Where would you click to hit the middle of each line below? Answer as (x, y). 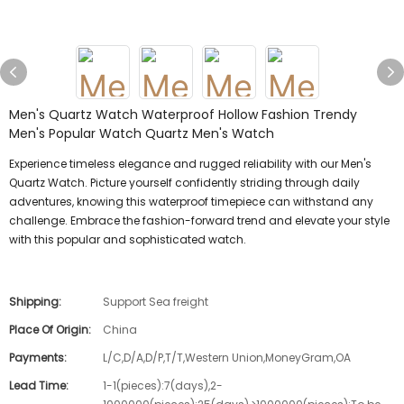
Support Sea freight (156, 302)
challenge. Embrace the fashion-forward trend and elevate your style (199, 220)
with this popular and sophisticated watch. (128, 239)
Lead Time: (39, 386)
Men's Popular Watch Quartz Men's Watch (142, 133)
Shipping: (35, 302)
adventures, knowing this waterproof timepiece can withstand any (191, 202)
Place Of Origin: (50, 330)
